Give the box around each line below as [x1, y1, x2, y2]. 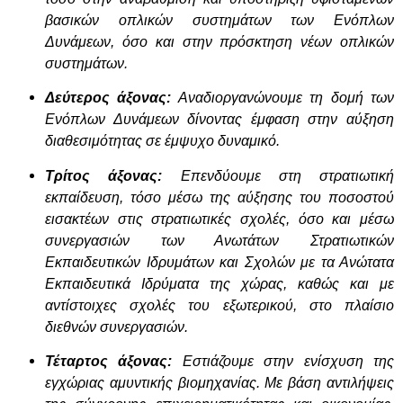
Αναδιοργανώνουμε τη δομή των [171, 90, 395, 106]
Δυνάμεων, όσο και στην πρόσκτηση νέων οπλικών [45, 33, 394, 49]
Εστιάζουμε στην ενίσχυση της [172, 353, 395, 369]
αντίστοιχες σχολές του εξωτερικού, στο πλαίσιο [45, 297, 394, 313]
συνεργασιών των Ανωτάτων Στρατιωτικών [45, 232, 394, 248]
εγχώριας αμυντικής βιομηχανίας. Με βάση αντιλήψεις [45, 374, 394, 390]
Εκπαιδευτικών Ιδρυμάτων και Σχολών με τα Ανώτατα [45, 254, 394, 270]
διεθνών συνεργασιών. [45, 318, 188, 335]
